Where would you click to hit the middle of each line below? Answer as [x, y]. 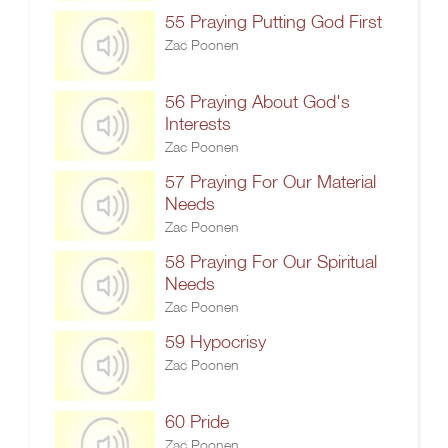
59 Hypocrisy [215, 341]
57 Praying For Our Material [270, 181]
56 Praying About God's [257, 101]
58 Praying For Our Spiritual [271, 261]
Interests [198, 123]
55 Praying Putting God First [273, 21]
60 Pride [197, 421]
